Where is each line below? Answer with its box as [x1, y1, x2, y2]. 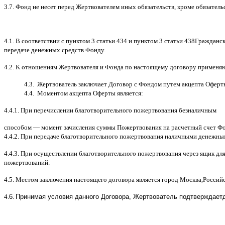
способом [4, 123, 33, 131]
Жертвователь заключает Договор [37, 80, 134, 88]
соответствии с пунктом [22, 37, 91, 45]
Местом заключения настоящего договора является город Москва [16, 175, 201, 183]
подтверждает [179, 192, 222, 200]
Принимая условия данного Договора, [16, 192, 133, 200]
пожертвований [4, 158, 48, 166]
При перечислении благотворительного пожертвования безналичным [21, 106, 216, 114]
